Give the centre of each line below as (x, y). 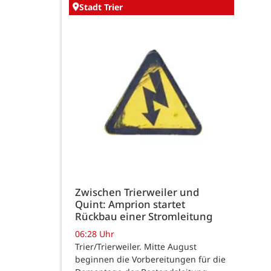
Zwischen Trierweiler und (137, 192)
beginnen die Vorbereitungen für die (150, 260)
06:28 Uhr (95, 234)
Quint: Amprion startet (130, 204)
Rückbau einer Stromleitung (144, 216)
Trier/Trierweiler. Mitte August (136, 247)
